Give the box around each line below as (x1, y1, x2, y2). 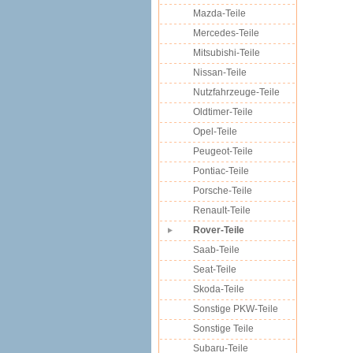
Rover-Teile (193, 225, 244, 236)
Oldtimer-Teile (193, 106, 253, 117)
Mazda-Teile (193, 8, 246, 19)
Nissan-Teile (193, 67, 247, 78)
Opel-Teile (193, 126, 237, 137)
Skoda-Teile (193, 284, 244, 295)
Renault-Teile (193, 205, 251, 216)
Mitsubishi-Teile (193, 47, 260, 58)
